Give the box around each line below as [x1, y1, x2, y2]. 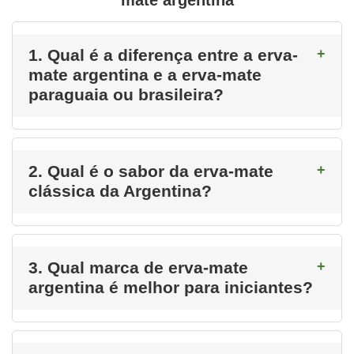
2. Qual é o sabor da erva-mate [28, 162, 273, 182]
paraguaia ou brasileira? [28, 85, 224, 105]
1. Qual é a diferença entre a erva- [28, 46, 298, 66]
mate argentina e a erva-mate [28, 66, 262, 85]
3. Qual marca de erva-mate [28, 258, 248, 278]
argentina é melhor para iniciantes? [28, 278, 313, 298]
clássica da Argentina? [28, 182, 212, 201]
